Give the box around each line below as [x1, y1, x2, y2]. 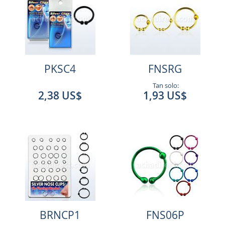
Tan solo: [151, 81, 179, 90]
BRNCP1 [40, 208, 80, 222]
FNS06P [146, 208, 184, 222]
